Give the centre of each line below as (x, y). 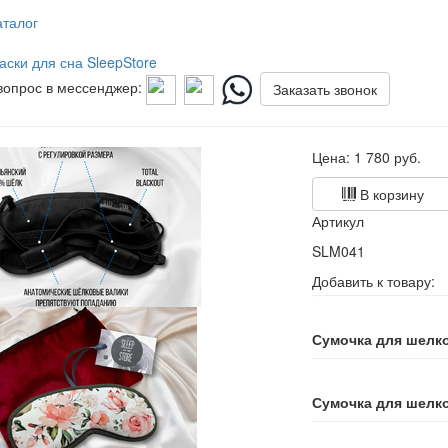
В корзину (390, 194)
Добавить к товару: (374, 281)
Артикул (338, 221)
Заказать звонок (324, 89)
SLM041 (339, 251)
